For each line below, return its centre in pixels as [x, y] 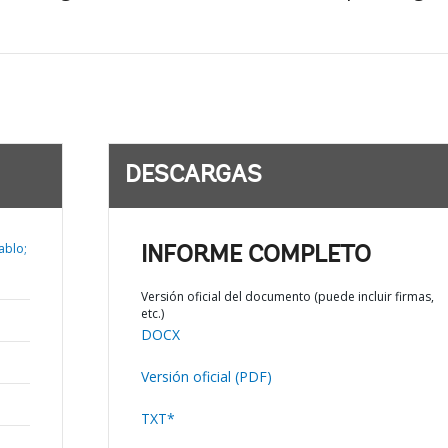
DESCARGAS [193, 176]
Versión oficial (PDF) [206, 376]
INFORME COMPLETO [255, 256]
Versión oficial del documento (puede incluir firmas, [287, 296]
